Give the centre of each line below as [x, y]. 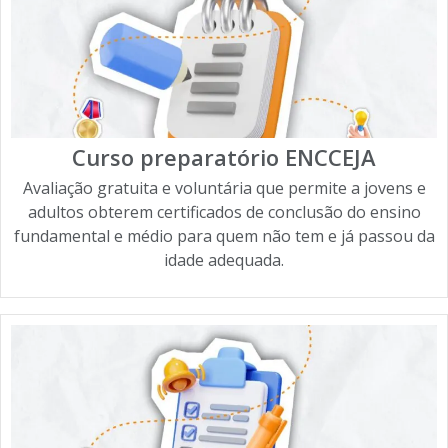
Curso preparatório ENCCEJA [224, 157]
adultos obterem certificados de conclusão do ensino [224, 212]
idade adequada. [224, 260]
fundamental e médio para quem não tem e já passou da [224, 236]
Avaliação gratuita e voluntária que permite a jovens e [224, 188]
